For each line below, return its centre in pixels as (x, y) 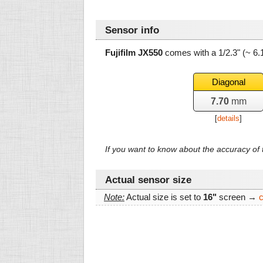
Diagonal (228, 82)
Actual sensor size (148, 180)
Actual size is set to (164, 197)
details (228, 118)
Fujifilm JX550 (134, 53)
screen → (238, 197)
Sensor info (132, 30)
